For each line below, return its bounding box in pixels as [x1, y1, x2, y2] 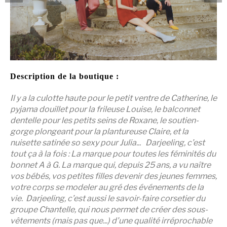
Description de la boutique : [10, 71, 119, 81]
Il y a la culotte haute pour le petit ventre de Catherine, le [10, 93, 217, 103]
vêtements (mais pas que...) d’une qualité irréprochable [10, 215, 212, 225]
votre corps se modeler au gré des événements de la [10, 182, 204, 192]
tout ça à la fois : [10, 148, 69, 159]
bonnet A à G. [10, 160, 60, 170]
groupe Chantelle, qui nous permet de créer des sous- [10, 204, 208, 214]
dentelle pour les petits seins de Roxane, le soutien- [10, 115, 199, 125]
